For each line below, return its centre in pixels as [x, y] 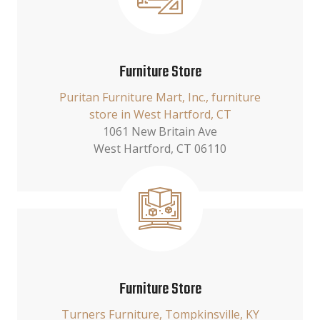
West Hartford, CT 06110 [160, 149]
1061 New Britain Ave [160, 131]
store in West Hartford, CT [160, 114]
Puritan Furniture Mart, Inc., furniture [160, 97]
